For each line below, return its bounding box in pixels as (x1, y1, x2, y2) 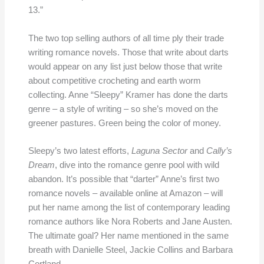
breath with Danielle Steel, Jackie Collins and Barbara (28, 245, 233, 255)
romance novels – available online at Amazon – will (28, 189, 223, 198)
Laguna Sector (131, 146, 187, 156)
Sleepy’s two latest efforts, (28, 146, 131, 156)
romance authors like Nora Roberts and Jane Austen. (28, 217, 232, 226)
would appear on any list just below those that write (28, 61, 222, 71)
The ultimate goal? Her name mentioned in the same (28, 231, 229, 240)
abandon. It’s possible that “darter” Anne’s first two (28, 174, 219, 184)
